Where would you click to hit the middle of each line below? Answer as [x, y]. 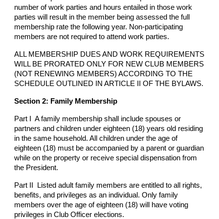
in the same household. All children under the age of [96, 138]
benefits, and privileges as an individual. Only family [96, 195]
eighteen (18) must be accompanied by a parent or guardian [109, 148]
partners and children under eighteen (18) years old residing [109, 129]
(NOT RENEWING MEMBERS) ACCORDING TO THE [104, 74]
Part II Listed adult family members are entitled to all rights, [108, 185]
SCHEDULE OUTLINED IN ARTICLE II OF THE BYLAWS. [109, 84]
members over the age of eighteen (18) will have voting [101, 205]
